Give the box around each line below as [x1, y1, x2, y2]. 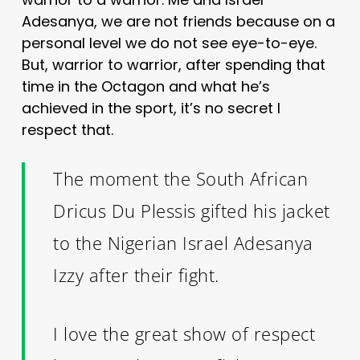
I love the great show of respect [53, 321, 316, 346]
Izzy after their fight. [53, 262, 219, 287]
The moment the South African [53, 166, 309, 190]
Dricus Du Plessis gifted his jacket [53, 198, 330, 223]
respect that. [21, 119, 113, 140]
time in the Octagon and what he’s [21, 76, 270, 96]
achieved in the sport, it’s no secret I [21, 97, 280, 118]
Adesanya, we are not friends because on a [21, 10, 335, 31]
